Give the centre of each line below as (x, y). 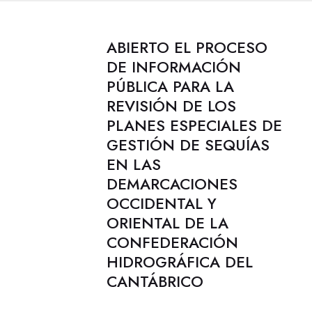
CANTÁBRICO (155, 281)
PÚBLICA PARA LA (170, 86)
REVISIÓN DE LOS (171, 106)
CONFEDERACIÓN (172, 242)
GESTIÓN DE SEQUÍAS (188, 145)
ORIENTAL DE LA (167, 223)
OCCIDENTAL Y (161, 203)
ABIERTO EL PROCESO (187, 47)
